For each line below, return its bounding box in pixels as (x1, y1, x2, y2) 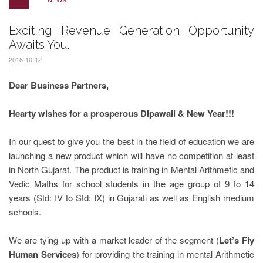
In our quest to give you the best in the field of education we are (9, 135, 254, 147)
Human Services (9, 248, 76, 261)
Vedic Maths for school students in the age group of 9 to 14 (9, 177, 254, 190)
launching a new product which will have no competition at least (9, 149, 254, 161)
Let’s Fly (219, 234, 255, 247)
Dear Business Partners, (9, 79, 109, 92)
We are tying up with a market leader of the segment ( (9, 234, 220, 246)
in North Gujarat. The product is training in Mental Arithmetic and (9, 163, 254, 176)
